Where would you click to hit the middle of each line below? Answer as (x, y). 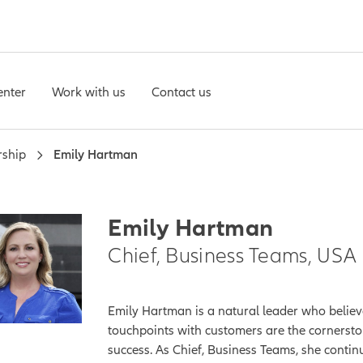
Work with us (89, 92)
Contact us (181, 92)
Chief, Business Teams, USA (233, 256)
